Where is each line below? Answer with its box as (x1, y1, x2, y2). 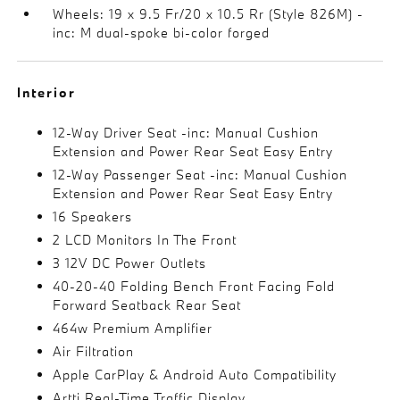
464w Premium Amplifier (53, 320, 213, 337)
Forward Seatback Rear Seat (53, 296, 242, 313)
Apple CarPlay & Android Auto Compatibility (53, 366, 337, 383)
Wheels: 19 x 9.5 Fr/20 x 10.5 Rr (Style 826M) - (53, 5, 364, 22)
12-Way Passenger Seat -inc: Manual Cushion (53, 166, 348, 183)
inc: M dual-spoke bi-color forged (53, 24, 271, 41)
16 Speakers (53, 208, 133, 225)
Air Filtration (53, 343, 135, 360)
